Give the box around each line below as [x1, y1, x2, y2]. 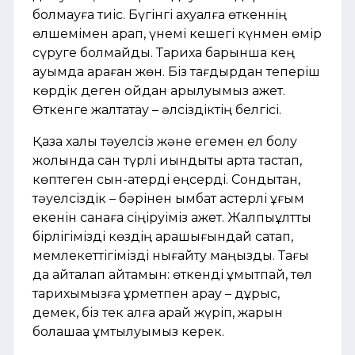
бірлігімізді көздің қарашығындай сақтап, [32, 229, 293, 245]
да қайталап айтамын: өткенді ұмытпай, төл [32, 267, 312, 283]
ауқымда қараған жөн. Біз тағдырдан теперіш [32, 64, 320, 80]
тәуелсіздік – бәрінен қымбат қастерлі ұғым [32, 191, 304, 207]
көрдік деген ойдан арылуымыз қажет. [32, 83, 285, 99]
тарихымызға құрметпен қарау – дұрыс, [32, 286, 280, 302]
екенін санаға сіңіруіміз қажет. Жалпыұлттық [32, 210, 311, 226]
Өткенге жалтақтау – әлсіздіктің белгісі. [32, 102, 281, 118]
